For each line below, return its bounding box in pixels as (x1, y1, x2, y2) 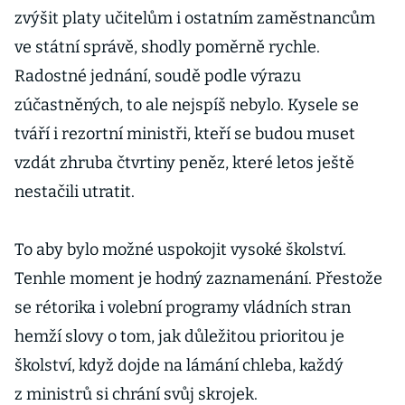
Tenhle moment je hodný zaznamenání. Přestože (14, 268, 382, 288)
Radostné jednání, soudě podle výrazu (14, 66, 301, 86)
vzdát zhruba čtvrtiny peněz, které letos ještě (14, 153, 354, 173)
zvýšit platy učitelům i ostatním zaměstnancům (14, 8, 375, 28)
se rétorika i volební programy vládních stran (14, 297, 351, 317)
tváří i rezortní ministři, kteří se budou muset (14, 124, 355, 144)
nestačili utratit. (14, 182, 135, 202)
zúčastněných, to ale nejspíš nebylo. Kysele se (14, 95, 359, 115)
